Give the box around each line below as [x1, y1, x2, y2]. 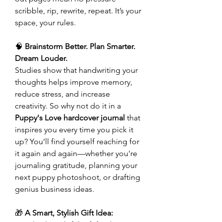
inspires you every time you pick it [15, 125, 133, 134]
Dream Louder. [15, 54, 67, 63]
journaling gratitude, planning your [15, 161, 137, 170]
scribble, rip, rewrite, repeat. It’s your [15, 6, 141, 15]
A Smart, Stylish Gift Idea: [25, 208, 113, 218]
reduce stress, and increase [15, 89, 110, 99]
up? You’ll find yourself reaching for [15, 137, 139, 146]
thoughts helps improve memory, [15, 77, 132, 87]
